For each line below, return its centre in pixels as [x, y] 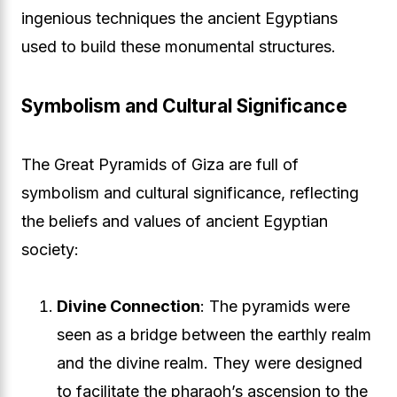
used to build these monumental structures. [179, 47]
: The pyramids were [275, 306]
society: [50, 249]
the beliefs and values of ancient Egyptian [175, 221]
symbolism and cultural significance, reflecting [190, 193]
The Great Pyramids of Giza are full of [160, 164]
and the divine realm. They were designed [210, 363]
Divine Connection [128, 306]
